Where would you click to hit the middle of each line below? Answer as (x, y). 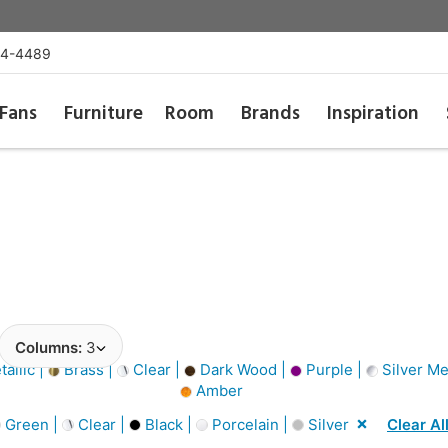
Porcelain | (250, 424)
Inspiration (373, 114)
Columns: (50, 347)
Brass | (88, 369)
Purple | (333, 369)
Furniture (103, 114)
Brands (271, 114)
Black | (168, 424)
